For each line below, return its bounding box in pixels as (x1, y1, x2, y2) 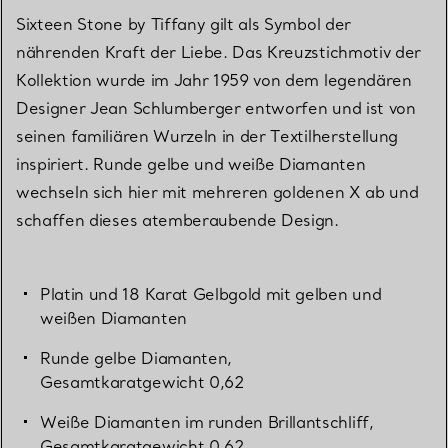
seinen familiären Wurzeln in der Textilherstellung (16, 126, 398, 147)
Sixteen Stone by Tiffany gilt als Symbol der (16, 14, 351, 35)
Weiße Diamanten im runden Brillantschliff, (40, 412, 374, 433)
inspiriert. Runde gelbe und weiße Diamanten (16, 154, 366, 175)
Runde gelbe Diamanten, (40, 348, 232, 369)
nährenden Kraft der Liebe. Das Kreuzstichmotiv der (16, 42, 421, 63)
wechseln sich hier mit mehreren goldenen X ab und (16, 182, 419, 203)
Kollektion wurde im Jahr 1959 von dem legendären (16, 70, 412, 91)
